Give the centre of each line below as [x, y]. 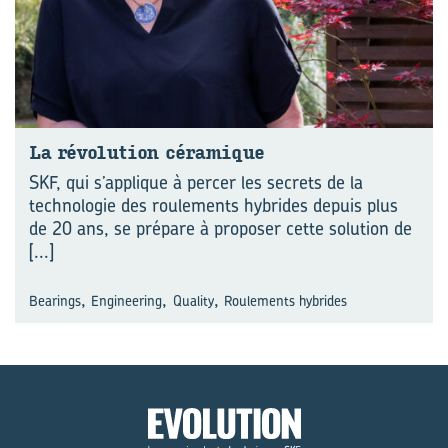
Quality [193, 300]
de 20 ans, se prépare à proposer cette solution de [220, 228]
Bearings [55, 300]
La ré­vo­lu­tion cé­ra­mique [146, 153]
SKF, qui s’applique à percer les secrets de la [196, 182]
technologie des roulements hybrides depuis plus [213, 205]
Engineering [127, 300]
